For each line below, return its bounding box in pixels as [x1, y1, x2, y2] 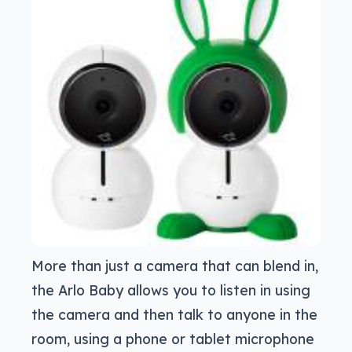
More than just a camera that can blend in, [31, 257, 318, 275]
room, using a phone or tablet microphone [31, 330, 314, 348]
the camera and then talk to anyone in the [31, 306, 317, 324]
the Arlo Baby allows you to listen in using [31, 281, 310, 299]
